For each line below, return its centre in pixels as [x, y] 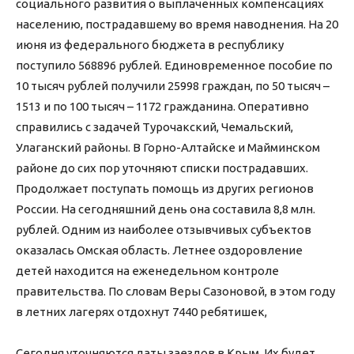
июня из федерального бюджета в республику [150, 45]
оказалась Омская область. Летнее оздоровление [159, 250]
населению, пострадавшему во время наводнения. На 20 [177, 24]
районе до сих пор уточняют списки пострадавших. [162, 168]
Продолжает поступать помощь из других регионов [165, 189]
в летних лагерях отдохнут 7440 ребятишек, [141, 312]
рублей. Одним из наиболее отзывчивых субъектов [164, 230]
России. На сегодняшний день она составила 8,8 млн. [166, 209]
